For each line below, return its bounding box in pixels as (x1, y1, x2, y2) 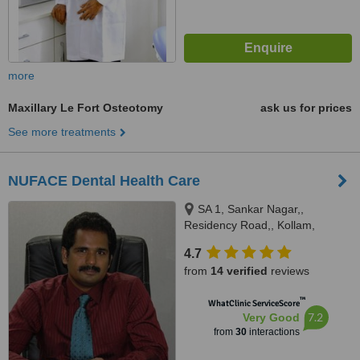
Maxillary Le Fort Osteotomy (8, 101, 163, 114)
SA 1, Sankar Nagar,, (198, 202, 304, 215)
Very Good (242, 311, 300, 324)
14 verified (211, 264, 268, 277)
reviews (268, 264, 309, 277)
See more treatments (8, 125, 116, 138)
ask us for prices (260, 101, 352, 114)
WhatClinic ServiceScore (207, 298, 300, 309)
